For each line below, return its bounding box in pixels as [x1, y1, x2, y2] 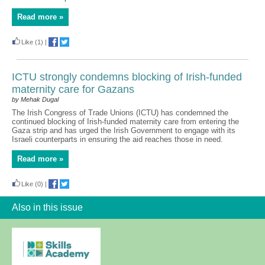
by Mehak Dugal [12, 96, 59, 103]
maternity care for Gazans [12, 83, 134, 95]
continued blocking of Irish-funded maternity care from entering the [12, 117, 239, 126]
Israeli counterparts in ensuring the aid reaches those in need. [12, 135, 223, 144]
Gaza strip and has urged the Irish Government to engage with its [12, 126, 235, 135]
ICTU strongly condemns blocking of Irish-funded [12, 71, 242, 83]
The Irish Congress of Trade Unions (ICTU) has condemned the [12, 108, 228, 117]
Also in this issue [12, 202, 83, 212]
